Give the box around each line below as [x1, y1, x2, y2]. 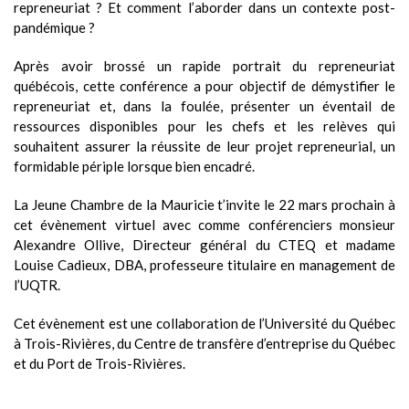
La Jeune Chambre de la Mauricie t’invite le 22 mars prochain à [14, 195, 395, 213]
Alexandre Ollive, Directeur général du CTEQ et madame [14, 236, 395, 253]
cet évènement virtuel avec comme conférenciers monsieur [14, 215, 395, 233]
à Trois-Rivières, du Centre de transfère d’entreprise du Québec [14, 334, 395, 351]
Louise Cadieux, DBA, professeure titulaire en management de [14, 256, 395, 273]
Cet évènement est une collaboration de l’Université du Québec [14, 314, 395, 331]
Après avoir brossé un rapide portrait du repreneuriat [14, 57, 395, 74]
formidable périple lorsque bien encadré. [14, 157, 255, 174]
